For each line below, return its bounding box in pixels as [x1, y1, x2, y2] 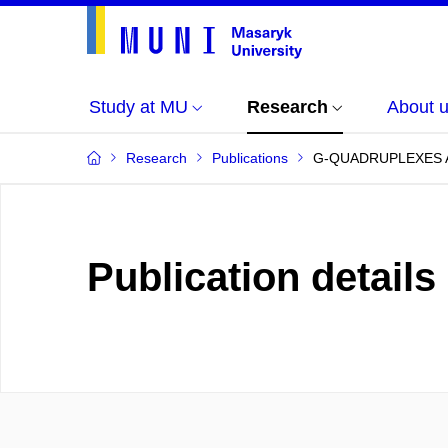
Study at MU [89, 97, 188, 117]
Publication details [87, 255, 436, 299]
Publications [212, 150, 288, 166]
